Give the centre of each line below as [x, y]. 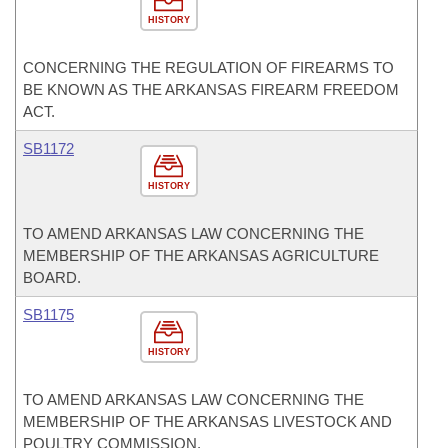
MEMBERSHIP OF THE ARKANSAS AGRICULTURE [201, 255]
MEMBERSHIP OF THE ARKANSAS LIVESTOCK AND [207, 421]
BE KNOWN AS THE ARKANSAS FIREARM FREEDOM [211, 89]
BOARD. [52, 277]
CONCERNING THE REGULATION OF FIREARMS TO [208, 67]
